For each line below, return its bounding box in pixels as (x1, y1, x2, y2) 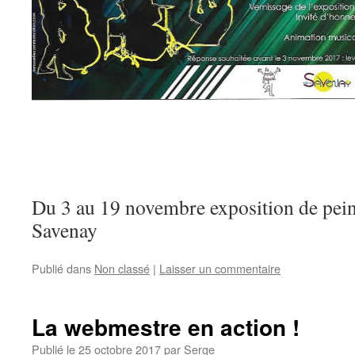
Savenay (32, 216, 97, 243)
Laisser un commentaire (159, 260, 281, 277)
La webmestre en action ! (32, 311, 300, 343)
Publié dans (32, 260, 91, 277)
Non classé (94, 260, 150, 277)
